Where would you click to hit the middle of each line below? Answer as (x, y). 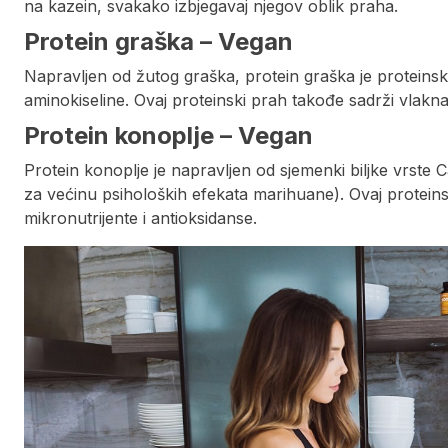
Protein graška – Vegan (158, 42)
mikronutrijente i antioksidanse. (140, 218)
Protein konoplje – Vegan (168, 136)
